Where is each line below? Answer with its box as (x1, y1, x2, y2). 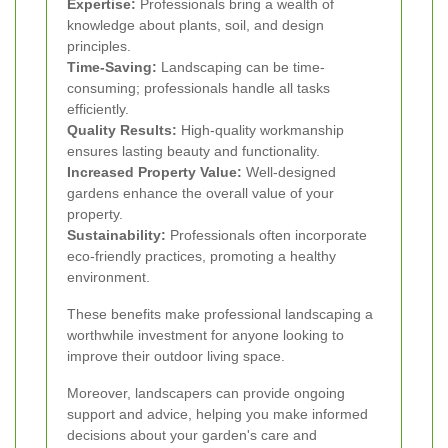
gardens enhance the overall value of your (67, 185, 334, 202)
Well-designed (242, 164, 336, 181)
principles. (67, 38, 131, 55)
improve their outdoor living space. (67, 348, 285, 365)
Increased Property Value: (67, 164, 242, 181)
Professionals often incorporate (166, 227, 367, 244)
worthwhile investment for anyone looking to (67, 327, 344, 344)
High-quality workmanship (177, 122, 344, 139)
